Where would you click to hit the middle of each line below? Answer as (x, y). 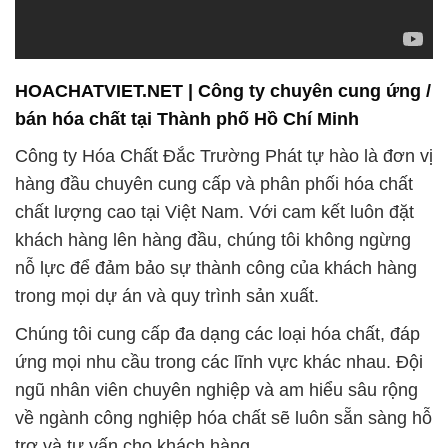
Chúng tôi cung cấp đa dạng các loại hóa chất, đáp (217, 333)
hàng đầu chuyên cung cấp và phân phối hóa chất (214, 183)
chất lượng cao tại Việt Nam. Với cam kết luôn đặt (214, 211)
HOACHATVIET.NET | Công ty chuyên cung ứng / (223, 91)
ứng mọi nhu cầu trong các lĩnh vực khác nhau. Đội (219, 361)
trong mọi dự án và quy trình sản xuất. (167, 295)
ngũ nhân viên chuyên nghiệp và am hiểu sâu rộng (216, 389)
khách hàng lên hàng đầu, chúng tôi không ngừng (213, 239)
